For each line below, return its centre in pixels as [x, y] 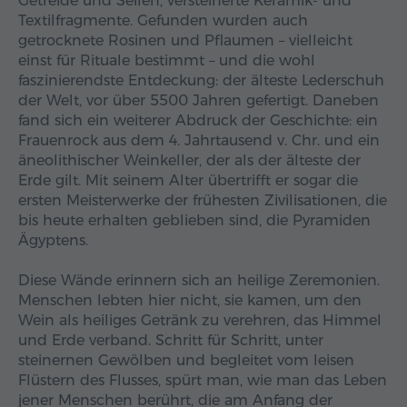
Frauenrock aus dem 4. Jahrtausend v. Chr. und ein [199, 141]
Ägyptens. [53, 241]
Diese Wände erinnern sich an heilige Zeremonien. [199, 281]
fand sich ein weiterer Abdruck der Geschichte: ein [198, 121]
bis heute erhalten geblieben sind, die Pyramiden [194, 221]
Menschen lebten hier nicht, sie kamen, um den [190, 301]
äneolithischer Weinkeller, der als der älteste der [189, 161]
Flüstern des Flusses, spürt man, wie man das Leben [203, 381]
